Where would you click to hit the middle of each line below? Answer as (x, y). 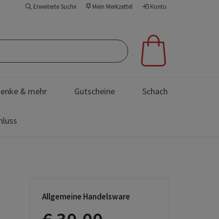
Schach (155, 91)
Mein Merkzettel (112, 7)
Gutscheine (95, 91)
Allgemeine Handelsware (86, 197)
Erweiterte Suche (54, 7)
